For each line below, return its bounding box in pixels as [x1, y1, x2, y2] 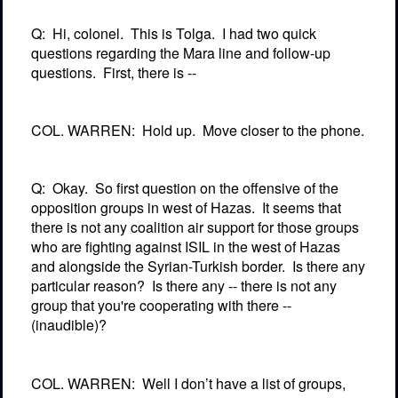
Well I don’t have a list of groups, [142, 372, 346, 394]
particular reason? [31, 275, 145, 297]
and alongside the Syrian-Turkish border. [31, 256, 285, 277]
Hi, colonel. [52, 22, 123, 44]
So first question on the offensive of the [95, 178, 338, 199]
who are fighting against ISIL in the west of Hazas [31, 236, 340, 258]
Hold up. [142, 120, 195, 141]
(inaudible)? [31, 314, 107, 336]
